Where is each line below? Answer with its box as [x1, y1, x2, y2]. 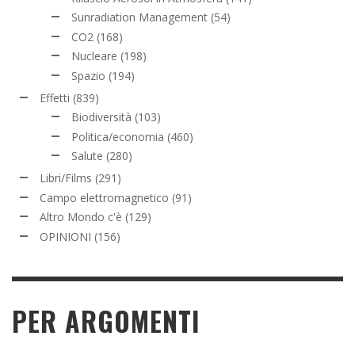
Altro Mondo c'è [40, 209, 122, 225]
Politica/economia [71, 128, 164, 144]
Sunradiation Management [71, 10, 208, 25]
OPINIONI [40, 228, 91, 244]
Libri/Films [40, 170, 92, 186]
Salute [71, 148, 103, 164]
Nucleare [71, 48, 117, 64]
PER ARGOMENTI [12, 300, 200, 341]
